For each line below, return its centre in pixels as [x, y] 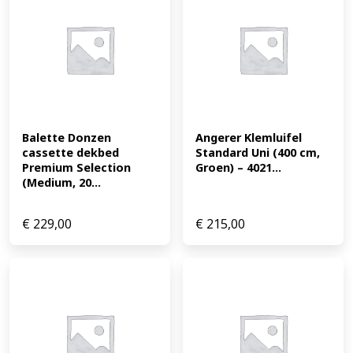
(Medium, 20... [61, 183]
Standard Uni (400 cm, [258, 153]
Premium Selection [76, 168]
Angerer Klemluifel [249, 138]
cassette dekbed [71, 153]
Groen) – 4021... [238, 168]
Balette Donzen [67, 138]
